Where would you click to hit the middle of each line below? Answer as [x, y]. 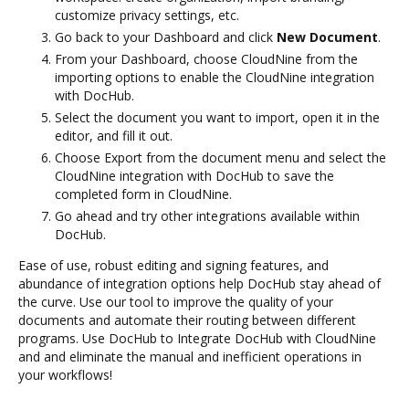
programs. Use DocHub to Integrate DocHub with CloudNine [197, 338]
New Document [327, 37]
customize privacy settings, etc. [147, 15]
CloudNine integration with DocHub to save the [194, 175]
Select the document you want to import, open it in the [217, 117]
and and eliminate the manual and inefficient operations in [190, 356]
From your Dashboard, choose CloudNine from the [206, 58]
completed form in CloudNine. [143, 194]
